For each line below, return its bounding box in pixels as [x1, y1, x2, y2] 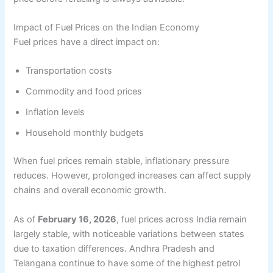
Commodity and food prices [26, 86, 143, 97]
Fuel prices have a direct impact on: [13, 37, 160, 48]
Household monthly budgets [26, 127, 144, 139]
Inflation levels [26, 107, 85, 118]
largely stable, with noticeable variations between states [13, 228, 245, 239]
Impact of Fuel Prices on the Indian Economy [13, 22, 200, 33]
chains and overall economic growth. [13, 185, 167, 196]
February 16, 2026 [38, 213, 117, 225]
